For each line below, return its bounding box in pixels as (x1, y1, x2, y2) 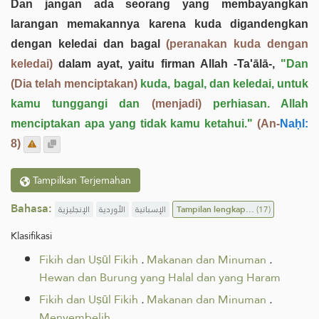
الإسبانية (135, 201, 166, 217)
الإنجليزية (58, 201, 90, 217)
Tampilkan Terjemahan (30, 170, 131, 189)
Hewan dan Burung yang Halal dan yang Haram (39, 266, 281, 288)
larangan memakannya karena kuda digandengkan (11, 17, 308, 30)
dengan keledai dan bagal (11, 37, 167, 50)
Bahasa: (11, 197, 52, 219)
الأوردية (99, 201, 126, 217)
